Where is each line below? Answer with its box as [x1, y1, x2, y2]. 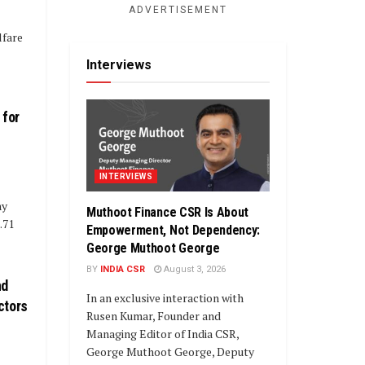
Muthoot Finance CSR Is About [86, 204, 249, 220]
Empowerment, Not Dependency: [86, 222, 261, 238]
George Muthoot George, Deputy [86, 343, 254, 359]
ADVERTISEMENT [129, 4, 227, 16]
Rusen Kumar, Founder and [86, 307, 221, 323]
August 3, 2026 [161, 263, 226, 275]
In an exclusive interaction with [86, 289, 244, 306]
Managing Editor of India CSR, [86, 325, 239, 341]
